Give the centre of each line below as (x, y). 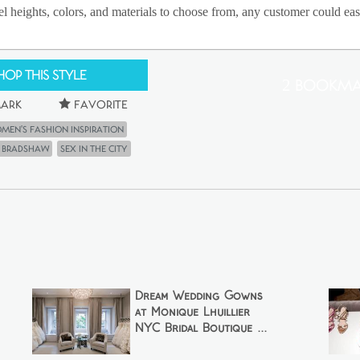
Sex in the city (94, 149)
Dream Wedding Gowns (198, 297)
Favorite (99, 105)
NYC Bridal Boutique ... (200, 329)
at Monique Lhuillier (192, 313)
